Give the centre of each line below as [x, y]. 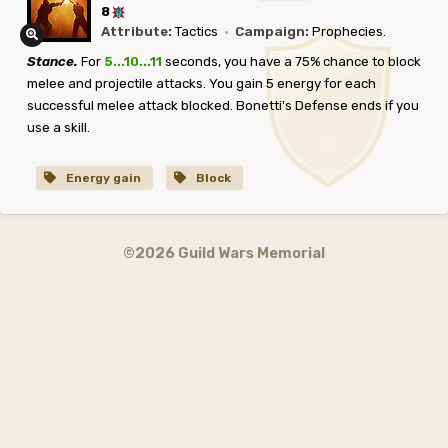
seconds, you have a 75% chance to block [291, 61]
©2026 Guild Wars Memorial [223, 253]
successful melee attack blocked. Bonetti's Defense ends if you [223, 105]
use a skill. [58, 127]
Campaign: [272, 31]
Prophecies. [347, 31]
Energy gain [102, 178]
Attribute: [136, 31]
